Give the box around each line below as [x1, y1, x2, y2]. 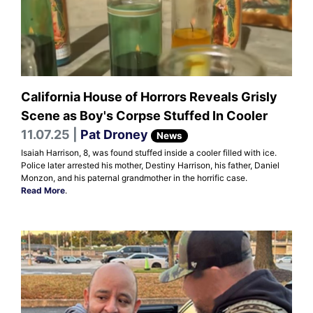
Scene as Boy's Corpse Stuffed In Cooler [21, 108, 268, 124]
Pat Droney [80, 127, 148, 143]
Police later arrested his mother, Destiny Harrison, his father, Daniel [21, 160, 279, 171]
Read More [21, 185, 65, 196]
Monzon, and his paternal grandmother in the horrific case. [21, 173, 247, 184]
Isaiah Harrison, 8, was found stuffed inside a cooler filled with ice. [21, 147, 277, 159]
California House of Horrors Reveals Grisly [21, 89, 277, 105]
